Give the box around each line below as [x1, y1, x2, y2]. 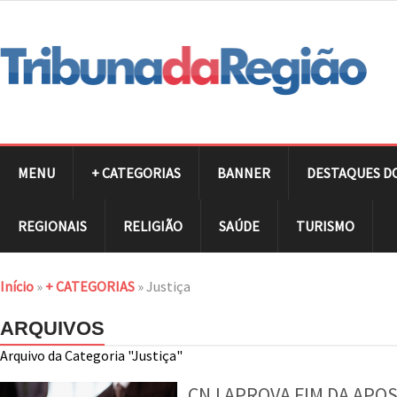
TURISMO [296, 216, 354, 235]
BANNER [217, 163, 270, 182]
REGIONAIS [18, 216, 87, 235]
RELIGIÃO [123, 216, 183, 235]
